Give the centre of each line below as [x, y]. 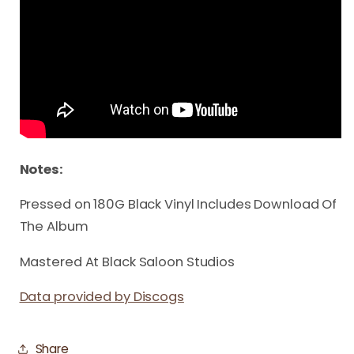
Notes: [41, 169]
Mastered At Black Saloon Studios [127, 262]
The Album [54, 226]
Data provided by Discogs [102, 297]
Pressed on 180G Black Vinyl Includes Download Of [178, 204]
